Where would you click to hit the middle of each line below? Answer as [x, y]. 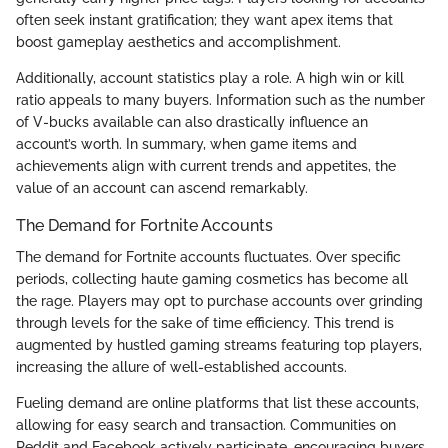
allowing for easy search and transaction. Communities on [206, 424]
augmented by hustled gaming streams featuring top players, [219, 344]
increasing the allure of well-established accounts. [181, 366]
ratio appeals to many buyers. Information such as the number [220, 99]
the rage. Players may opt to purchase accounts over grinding [219, 300]
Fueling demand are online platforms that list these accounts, [217, 402]
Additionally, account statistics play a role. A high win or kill [210, 77]
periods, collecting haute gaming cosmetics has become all [212, 278]
